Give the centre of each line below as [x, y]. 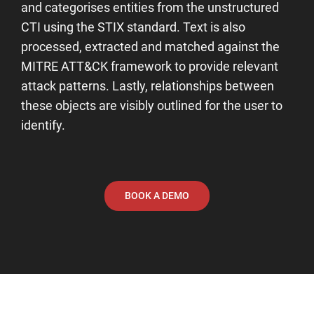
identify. [43, 125]
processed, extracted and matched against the [150, 46]
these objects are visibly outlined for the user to [152, 105]
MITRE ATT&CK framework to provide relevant [150, 66]
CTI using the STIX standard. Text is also [133, 27]
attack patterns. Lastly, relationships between [148, 86]
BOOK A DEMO [157, 195]
